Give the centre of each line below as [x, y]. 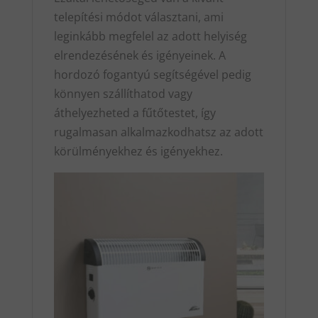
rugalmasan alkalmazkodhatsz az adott [158, 132]
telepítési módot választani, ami [138, 17]
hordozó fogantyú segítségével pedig [152, 74]
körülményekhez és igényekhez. [138, 151]
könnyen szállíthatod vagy [123, 93]
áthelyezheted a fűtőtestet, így [135, 113]
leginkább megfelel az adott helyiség [150, 36]
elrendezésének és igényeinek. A [139, 55]
